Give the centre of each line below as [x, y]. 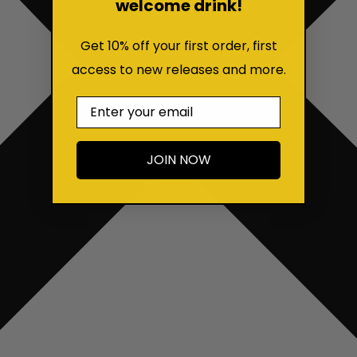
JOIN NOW [178, 160]
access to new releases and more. [178, 70]
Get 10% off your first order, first [178, 46]
